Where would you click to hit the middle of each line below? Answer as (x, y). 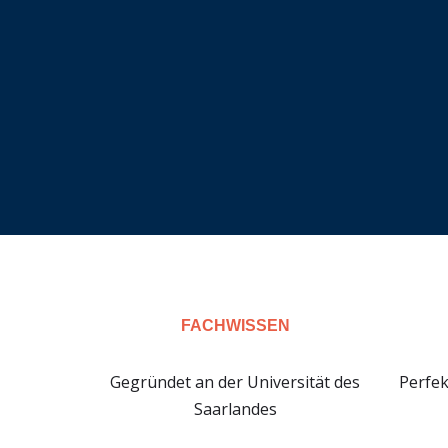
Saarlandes (235, 409)
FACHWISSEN (235, 325)
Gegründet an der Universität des (235, 382)
